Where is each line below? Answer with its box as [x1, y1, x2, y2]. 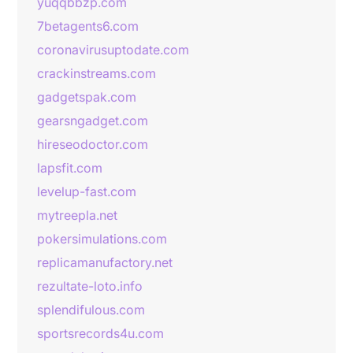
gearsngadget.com [37, 113, 148, 128]
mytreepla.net [37, 207, 117, 223]
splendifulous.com [37, 302, 145, 318]
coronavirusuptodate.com [37, 42, 189, 58]
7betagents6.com [37, 18, 139, 34]
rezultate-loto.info [37, 278, 143, 294]
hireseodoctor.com [37, 136, 148, 152]
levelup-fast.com [37, 184, 136, 199]
